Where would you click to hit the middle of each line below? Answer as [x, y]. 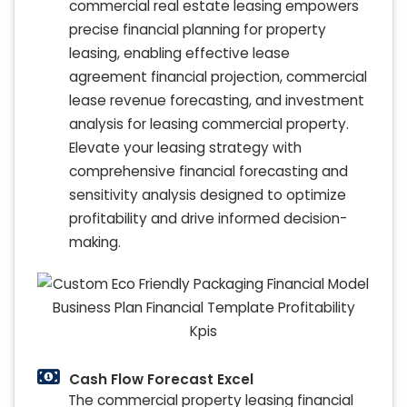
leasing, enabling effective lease [179, 54]
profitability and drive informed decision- [208, 219]
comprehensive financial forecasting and [208, 172]
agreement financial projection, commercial [218, 77]
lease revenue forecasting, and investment [217, 101]
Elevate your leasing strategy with [185, 148]
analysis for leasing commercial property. [209, 124]
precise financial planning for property [198, 30]
